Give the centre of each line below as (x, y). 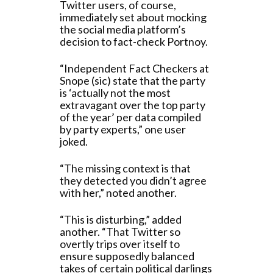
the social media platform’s (123, 29)
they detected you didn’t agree (133, 180)
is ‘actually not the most (115, 93)
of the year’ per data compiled (130, 117)
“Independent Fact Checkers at (134, 68)
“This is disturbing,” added (121, 219)
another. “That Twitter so (120, 232)
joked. (74, 141)
